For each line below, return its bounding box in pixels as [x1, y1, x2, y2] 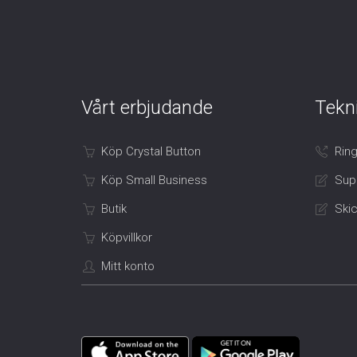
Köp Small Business [101, 173, 207, 188]
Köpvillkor [101, 230, 152, 245]
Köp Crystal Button [101, 144, 201, 159]
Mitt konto [101, 259, 155, 274]
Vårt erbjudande [81, 96, 213, 120]
